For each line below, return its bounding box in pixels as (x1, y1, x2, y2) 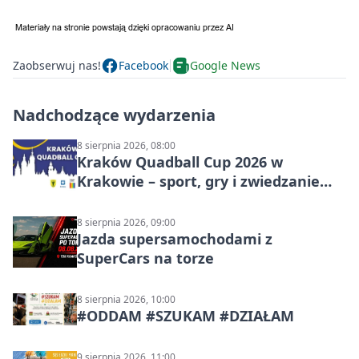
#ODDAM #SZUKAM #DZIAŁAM (77, 305, 294, 325)
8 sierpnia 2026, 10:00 (77, 292, 175, 306)
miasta (77, 190, 127, 210)
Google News (190, 58, 260, 74)
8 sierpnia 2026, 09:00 (77, 215, 175, 229)
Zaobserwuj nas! (13, 58, 101, 74)
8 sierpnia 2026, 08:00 (77, 138, 175, 152)
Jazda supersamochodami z (77, 228, 272, 248)
